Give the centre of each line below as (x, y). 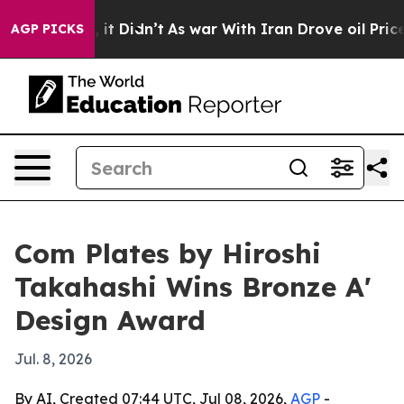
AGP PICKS (47, 29)
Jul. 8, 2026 (53, 359)
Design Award (110, 320)
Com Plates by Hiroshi (168, 253)
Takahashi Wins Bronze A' (193, 287)
